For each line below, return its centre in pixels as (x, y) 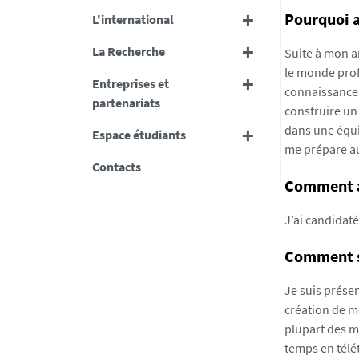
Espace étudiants (139, 135)
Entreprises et (130, 83)
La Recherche (128, 51)
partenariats (126, 103)
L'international (133, 19)
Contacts (116, 167)
